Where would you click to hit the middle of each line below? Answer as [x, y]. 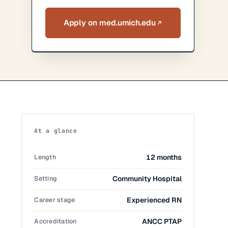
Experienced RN [154, 200]
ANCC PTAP [162, 221]
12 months [164, 157]
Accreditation [55, 221]
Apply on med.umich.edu [109, 23]
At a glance [56, 131]
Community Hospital [147, 179]
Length [45, 157]
